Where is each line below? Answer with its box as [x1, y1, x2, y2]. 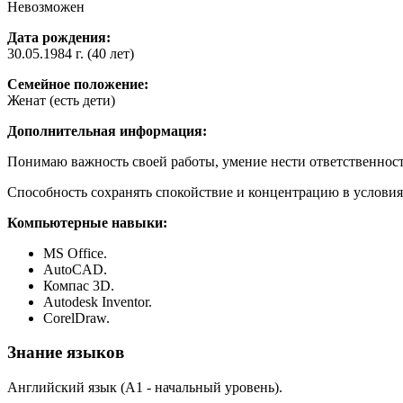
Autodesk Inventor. [43, 293, 152, 309]
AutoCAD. [43, 261, 107, 277]
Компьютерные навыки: [7, 214, 167, 230]
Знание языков [7, 343, 124, 363]
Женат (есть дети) [7, 92, 115, 108]
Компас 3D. [43, 277, 114, 293]
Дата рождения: [7, 29, 111, 45]
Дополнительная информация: [7, 122, 207, 139]
